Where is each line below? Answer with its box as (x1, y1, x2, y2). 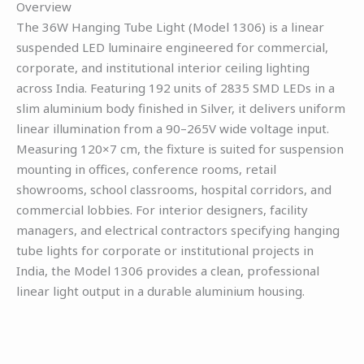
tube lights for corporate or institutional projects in (16, 241, 314, 258)
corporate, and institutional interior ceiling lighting (16, 58, 310, 76)
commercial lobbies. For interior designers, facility (16, 201, 308, 218)
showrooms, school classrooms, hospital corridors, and (16, 180, 331, 197)
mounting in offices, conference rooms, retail (16, 160, 276, 177)
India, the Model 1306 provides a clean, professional (16, 262, 319, 279)
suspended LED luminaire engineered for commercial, (16, 38, 328, 55)
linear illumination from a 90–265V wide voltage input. (16, 119, 329, 136)
